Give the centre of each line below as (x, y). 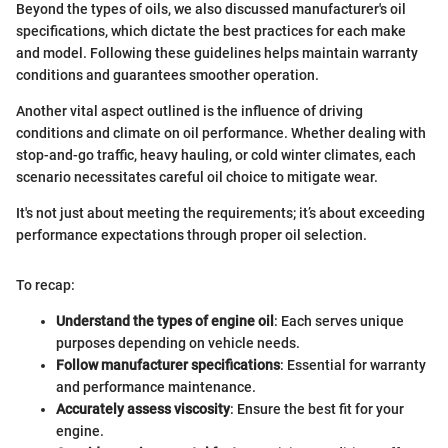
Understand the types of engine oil (165, 320)
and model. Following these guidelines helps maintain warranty (217, 52)
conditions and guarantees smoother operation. (167, 74)
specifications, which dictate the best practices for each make (211, 30)
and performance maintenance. (156, 386)
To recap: (45, 284)
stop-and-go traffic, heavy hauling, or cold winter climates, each (216, 154)
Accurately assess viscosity (143, 408)
